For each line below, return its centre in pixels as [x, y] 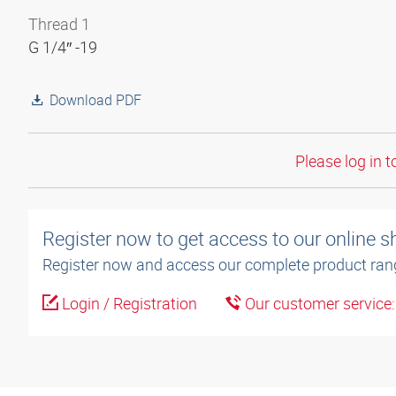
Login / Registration [128, 304]
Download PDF [95, 100]
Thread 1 [59, 24]
